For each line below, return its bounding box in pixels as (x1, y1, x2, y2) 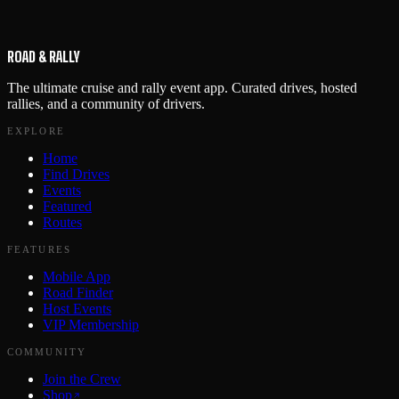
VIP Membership (43, 316, 139, 332)
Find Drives (43, 166, 110, 182)
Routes (43, 214, 82, 230)
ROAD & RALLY (7, 47, 81, 65)
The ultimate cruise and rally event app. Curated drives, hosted (7, 79, 357, 95)
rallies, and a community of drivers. (7, 95, 205, 111)
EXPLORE (7, 126, 65, 136)
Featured (43, 198, 92, 214)
